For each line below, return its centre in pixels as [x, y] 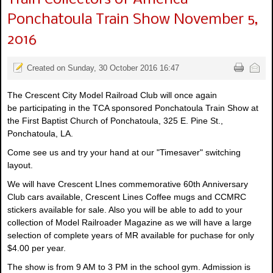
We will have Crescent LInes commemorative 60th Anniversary [128, 184]
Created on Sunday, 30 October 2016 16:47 [103, 69]
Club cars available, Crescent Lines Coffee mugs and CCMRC [127, 197]
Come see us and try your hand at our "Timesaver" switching [124, 153]
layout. [20, 165]
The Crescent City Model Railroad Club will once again [112, 95]
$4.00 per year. [37, 248]
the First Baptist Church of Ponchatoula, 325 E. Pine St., [115, 121]
